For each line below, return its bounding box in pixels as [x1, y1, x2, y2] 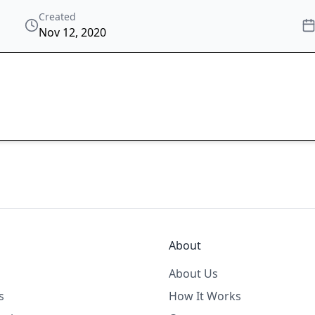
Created [39, 10, 77, 24]
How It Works [169, 288, 241, 304]
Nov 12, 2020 [39, 25, 107, 41]
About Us [169, 266, 218, 282]
